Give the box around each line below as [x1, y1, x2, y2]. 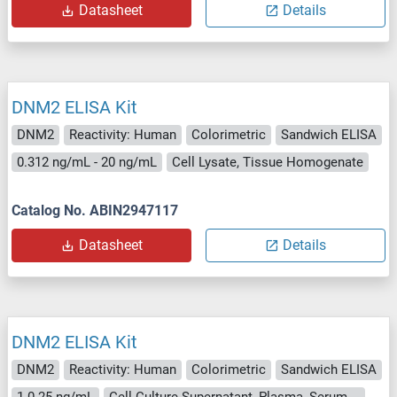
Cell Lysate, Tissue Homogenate [172, 153, 363, 170]
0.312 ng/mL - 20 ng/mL [17, 153, 157, 170]
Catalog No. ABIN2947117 [12, 202, 178, 220]
